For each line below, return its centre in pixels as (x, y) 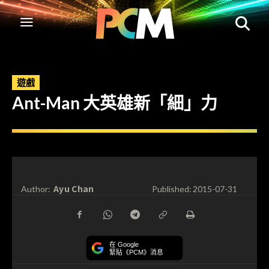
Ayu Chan (74, 188)
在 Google (124, 245)
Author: (36, 189)
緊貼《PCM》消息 (136, 252)
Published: (171, 189)
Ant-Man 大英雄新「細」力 (115, 103)
